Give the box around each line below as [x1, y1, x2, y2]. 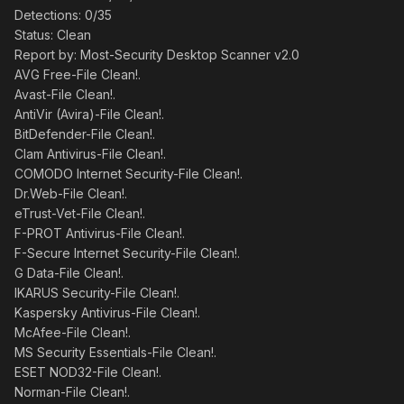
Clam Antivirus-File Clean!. [14, 146, 166, 161]
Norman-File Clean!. [14, 384, 130, 399]
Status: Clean [14, 27, 91, 42]
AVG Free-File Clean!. [14, 67, 141, 82]
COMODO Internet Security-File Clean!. [14, 166, 243, 181]
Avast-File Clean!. [14, 87, 115, 102]
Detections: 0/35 [14, 7, 112, 23]
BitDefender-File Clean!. [14, 126, 155, 142]
